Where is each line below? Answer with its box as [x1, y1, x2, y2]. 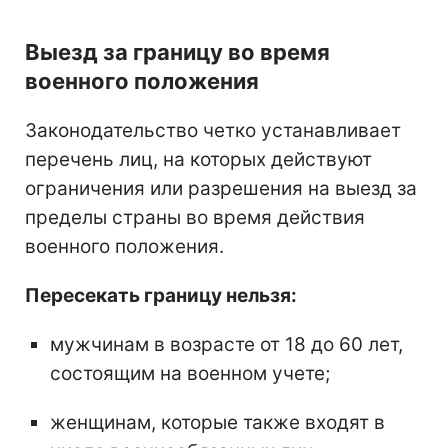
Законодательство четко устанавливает [25, 119, 401, 143]
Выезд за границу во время [25, 39, 330, 66]
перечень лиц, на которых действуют [25, 148, 372, 172]
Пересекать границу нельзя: [25, 284, 297, 308]
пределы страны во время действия [25, 206, 365, 230]
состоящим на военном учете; [50, 362, 330, 386]
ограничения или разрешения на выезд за [25, 177, 417, 201]
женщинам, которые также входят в [50, 411, 385, 435]
